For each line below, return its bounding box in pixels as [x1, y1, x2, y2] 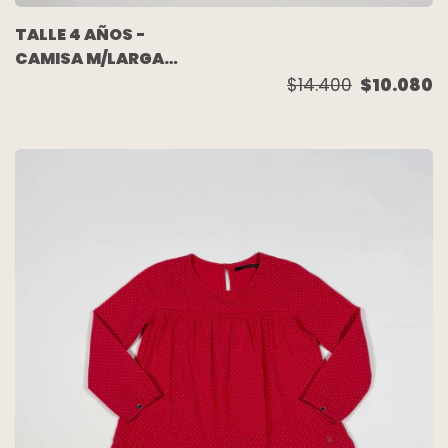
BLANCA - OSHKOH [15, 71, 173, 95]
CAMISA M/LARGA [15, 47, 164, 71]
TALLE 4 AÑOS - [15, 23, 145, 47]
